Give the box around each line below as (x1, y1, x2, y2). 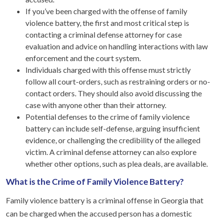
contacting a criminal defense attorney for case (25, 29, 182, 39)
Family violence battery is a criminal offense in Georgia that (6, 195, 203, 205)
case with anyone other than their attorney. (25, 100, 166, 109)
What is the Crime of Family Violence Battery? (6, 176, 184, 187)
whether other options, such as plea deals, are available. (25, 158, 208, 168)
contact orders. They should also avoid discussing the (25, 88, 202, 98)
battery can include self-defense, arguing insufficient (25, 123, 200, 133)
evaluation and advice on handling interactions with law (25, 41, 208, 51)
